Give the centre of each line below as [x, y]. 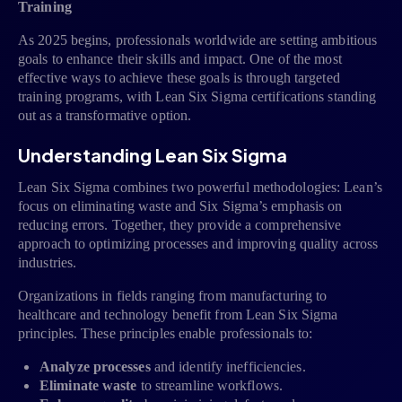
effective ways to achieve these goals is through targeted [179, 78]
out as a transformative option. [105, 116]
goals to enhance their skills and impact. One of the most [180, 59]
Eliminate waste [88, 386]
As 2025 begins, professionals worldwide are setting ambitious [198, 40]
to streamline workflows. [210, 386]
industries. [48, 263]
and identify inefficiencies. [228, 367]
